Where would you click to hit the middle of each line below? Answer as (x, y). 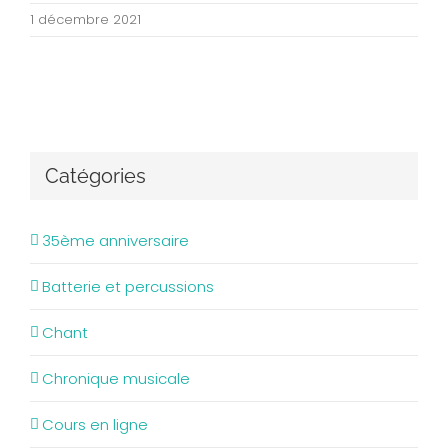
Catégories (95, 176)
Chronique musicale (116, 378)
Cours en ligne (95, 424)
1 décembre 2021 (85, 19)
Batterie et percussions (128, 286)
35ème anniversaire (115, 240)
